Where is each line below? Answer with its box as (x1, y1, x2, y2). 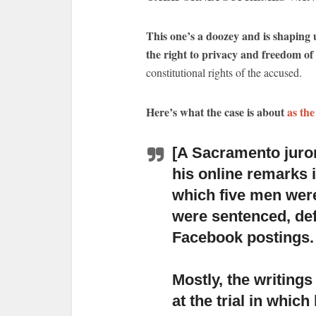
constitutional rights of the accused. (146, 65, 302, 80)
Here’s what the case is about (146, 104, 287, 120)
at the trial (172, 292, 245, 310)
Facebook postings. (172, 229, 314, 246)
